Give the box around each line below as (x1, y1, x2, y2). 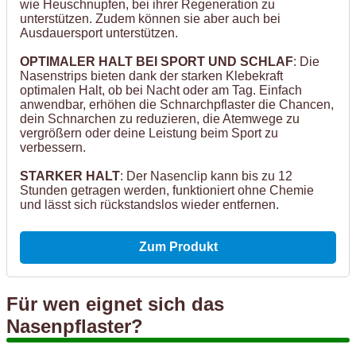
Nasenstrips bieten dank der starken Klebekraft (20, 69, 283, 83)
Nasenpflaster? (6, 315, 143, 337)
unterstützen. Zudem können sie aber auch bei (20, 12, 281, 26)
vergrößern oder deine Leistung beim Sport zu (20, 126, 278, 141)
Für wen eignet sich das (6, 292, 224, 315)
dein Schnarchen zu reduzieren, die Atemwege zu (20, 112, 300, 126)
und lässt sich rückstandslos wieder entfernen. (20, 198, 279, 212)
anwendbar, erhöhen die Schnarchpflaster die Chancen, (20, 98, 334, 112)
